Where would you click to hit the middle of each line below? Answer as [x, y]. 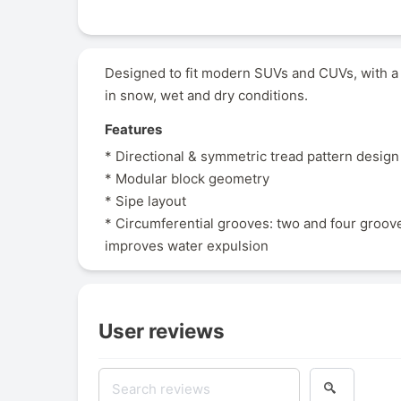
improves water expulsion [187, 246]
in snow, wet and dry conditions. [206, 95]
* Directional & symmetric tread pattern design [252, 157]
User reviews [161, 330]
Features [133, 129]
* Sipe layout [145, 201]
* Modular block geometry [187, 179]
